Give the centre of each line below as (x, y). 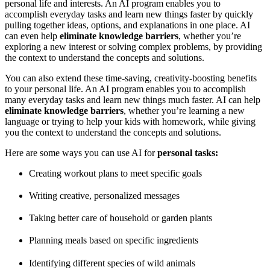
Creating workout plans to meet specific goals (115, 173)
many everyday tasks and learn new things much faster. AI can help (133, 99)
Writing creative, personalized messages (104, 196)
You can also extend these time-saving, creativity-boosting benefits (131, 78)
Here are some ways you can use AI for (81, 152)
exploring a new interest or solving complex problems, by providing (133, 46)
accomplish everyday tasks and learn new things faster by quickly (129, 14)
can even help (32, 36)
